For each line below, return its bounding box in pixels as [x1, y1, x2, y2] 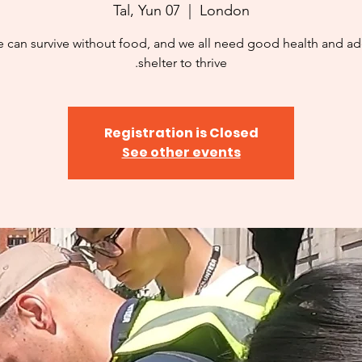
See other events [121, 142, 241, 162]
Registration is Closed [103, 123, 259, 142]
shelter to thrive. [138, 54, 227, 70]
